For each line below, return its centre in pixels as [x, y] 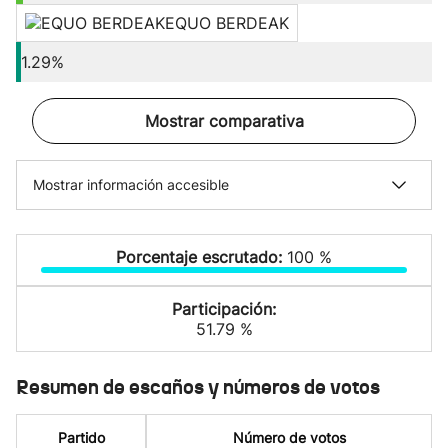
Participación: [224, 309]
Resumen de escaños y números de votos [198, 387]
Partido [81, 437]
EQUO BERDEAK [227, 23]
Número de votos [289, 437]
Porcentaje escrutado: [201, 257]
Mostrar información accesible [131, 184]
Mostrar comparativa [224, 121]
